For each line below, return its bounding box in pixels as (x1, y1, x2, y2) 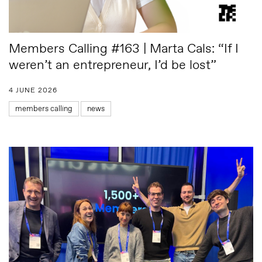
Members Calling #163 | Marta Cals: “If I (9, 40, 239, 58)
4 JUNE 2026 (9, 86, 57, 95)
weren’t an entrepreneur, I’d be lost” (9, 57, 216, 74)
